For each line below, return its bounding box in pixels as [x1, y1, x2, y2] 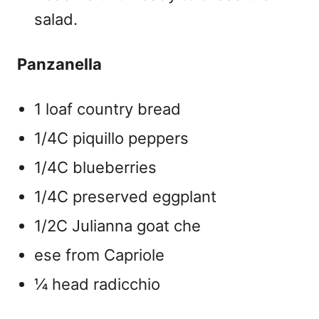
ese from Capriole [34, 246, 164, 265]
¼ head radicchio [34, 275, 160, 294]
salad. [34, 10, 78, 29]
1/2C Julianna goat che [34, 216, 201, 236]
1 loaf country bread [34, 100, 181, 119]
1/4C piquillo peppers [34, 129, 189, 148]
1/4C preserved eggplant [34, 187, 216, 206]
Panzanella [17, 55, 102, 74]
